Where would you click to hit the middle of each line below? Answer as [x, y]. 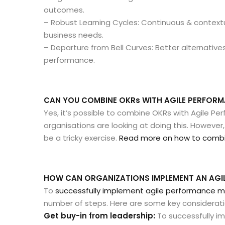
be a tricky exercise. [81, 138]
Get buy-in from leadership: [99, 215]
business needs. [74, 35]
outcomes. [64, 10]
